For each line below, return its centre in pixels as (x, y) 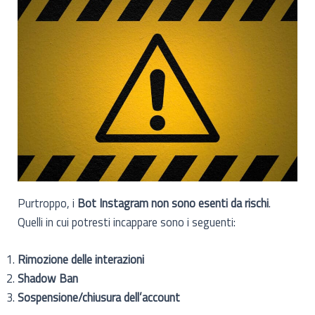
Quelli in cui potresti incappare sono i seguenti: (127, 221)
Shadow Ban (48, 278)
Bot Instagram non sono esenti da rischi (173, 202)
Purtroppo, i (48, 202)
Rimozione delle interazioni (81, 259)
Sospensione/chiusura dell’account (99, 297)
